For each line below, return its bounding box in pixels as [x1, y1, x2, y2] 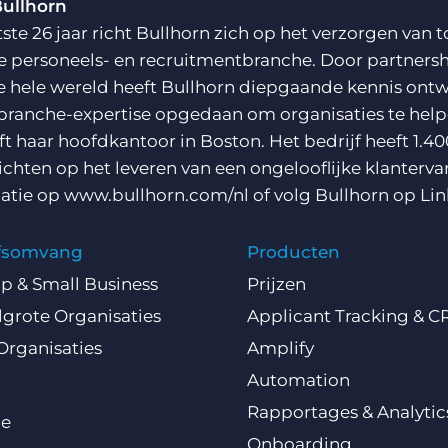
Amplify [247, 338, 315, 359]
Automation [247, 370, 351, 391]
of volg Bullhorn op [249, 185, 420, 206]
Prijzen [247, 274, 307, 295]
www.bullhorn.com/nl [64, 185, 249, 206]
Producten [247, 242, 341, 263]
